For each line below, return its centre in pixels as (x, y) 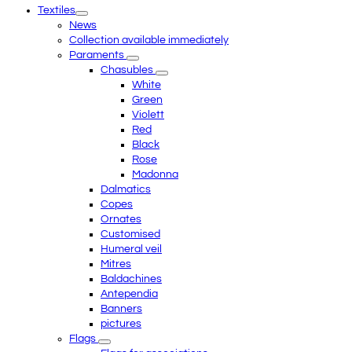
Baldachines (131, 279)
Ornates (121, 219)
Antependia (129, 293)
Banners (121, 308)
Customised (130, 234)
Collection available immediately (149, 40)
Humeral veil (131, 249)
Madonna (155, 174)
